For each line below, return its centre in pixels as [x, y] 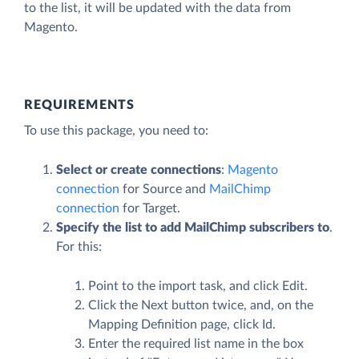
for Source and [164, 190]
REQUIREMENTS [79, 105]
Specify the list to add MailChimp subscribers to [193, 228]
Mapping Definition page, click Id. [182, 325]
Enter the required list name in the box [196, 344]
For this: [79, 247]
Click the [115, 306]
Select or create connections [139, 170]
